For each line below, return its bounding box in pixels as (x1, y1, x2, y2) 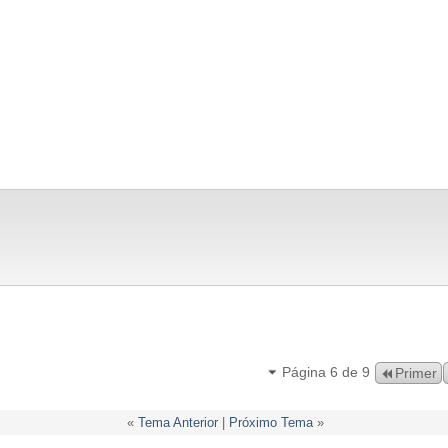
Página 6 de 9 (282, 364, 370, 380)
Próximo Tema (228, 415, 313, 430)
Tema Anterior (137, 415, 218, 430)
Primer (395, 365, 437, 381)
